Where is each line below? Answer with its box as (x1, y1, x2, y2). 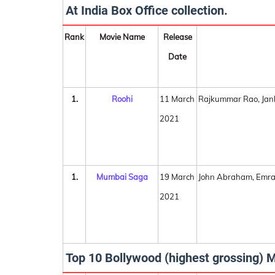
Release (163, 32, 192, 42)
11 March (160, 94, 195, 104)
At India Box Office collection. (66, 3, 228, 18)
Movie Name (99, 32, 145, 42)
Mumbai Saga (96, 172, 148, 182)
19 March (160, 172, 195, 182)
